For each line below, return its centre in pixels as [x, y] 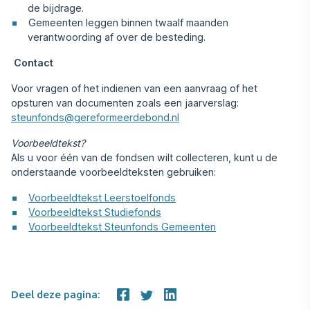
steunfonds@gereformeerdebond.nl [95, 117]
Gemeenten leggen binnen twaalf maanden [129, 22]
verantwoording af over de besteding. [117, 37]
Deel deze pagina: [56, 295]
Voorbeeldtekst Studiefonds [95, 212]
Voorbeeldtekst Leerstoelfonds [102, 198]
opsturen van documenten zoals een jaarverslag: [125, 103]
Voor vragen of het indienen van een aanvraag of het [134, 88]
